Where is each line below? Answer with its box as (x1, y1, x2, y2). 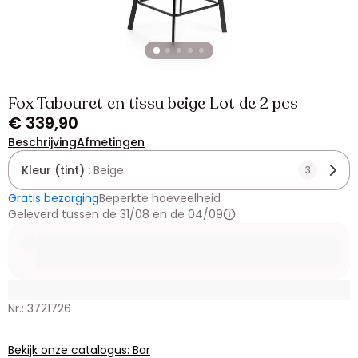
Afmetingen (77, 134, 145, 150)
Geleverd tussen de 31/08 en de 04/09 (8, 206, 223, 222)
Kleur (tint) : (22, 162, 93, 178)
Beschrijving (8, 134, 77, 150)
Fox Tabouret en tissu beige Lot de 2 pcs (8, 93, 298, 114)
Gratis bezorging (8, 190, 99, 206)
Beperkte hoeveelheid (99, 190, 221, 206)
